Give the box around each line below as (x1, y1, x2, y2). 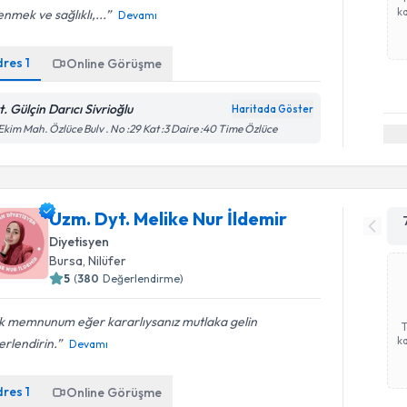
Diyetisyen (49, 233, 110, 250)
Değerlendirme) (103, 271, 184, 285)
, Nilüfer (83, 252, 127, 269)
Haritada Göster (232, 103, 314, 115)
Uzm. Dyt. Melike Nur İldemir (49, 206, 288, 230)
